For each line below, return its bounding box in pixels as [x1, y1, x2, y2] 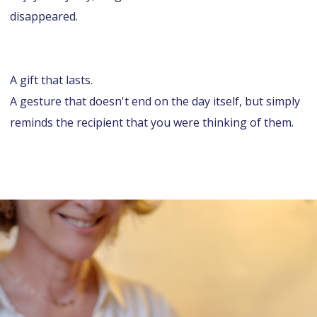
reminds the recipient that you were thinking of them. [10, 114, 294, 130]
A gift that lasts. [10, 71, 93, 88]
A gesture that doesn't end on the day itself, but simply [10, 93, 300, 109]
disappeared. [10, 8, 78, 24]
